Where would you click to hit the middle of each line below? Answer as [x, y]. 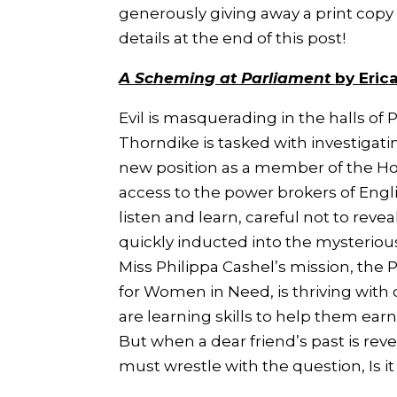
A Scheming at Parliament [227, 78]
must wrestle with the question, [244, 366]
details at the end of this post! [233, 39]
